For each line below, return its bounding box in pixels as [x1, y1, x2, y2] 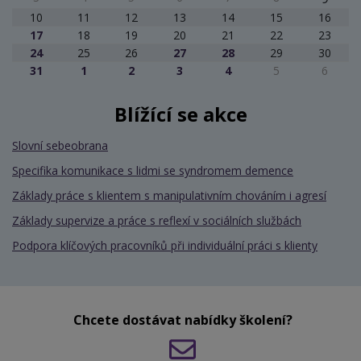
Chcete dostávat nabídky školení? [73, 310, 293, 329]
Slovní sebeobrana [12, 137, 108, 153]
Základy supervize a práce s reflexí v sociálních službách [12, 212, 301, 228]
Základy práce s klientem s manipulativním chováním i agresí [12, 187, 326, 203]
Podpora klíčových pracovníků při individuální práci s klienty [12, 237, 317, 253]
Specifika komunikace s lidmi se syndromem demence [12, 162, 293, 178]
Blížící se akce [114, 100, 247, 127]
